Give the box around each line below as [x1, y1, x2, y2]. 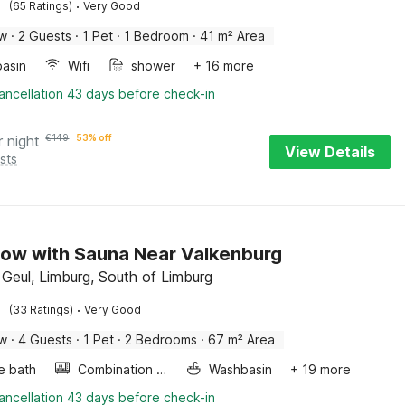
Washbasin [209, 362, 273, 377]
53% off [76, 132, 113, 143]
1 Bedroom [124, 28, 190, 43]
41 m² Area [200, 28, 266, 43]
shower [131, 58, 176, 73]
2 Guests [18, 28, 72, 43]
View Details [285, 143, 375, 161]
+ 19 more [290, 362, 352, 377]
